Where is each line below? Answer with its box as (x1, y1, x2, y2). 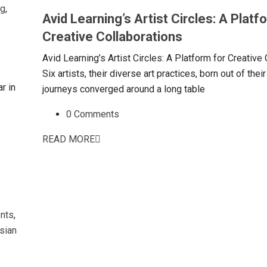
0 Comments (66, 108, 119, 120)
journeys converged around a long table (42, 83, 205, 95)
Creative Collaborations (42, 29, 182, 44)
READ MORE (42, 133, 95, 145)
